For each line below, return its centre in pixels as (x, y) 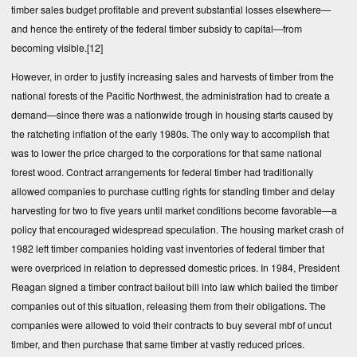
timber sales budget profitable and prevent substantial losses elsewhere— (171, 9)
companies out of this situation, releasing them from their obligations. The (169, 305)
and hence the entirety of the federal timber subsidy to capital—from (157, 28)
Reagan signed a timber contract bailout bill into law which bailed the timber (175, 286)
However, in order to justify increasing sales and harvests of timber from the (173, 76)
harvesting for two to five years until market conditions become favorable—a (174, 210)
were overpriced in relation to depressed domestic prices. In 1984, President (175, 267)
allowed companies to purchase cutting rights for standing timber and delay (173, 190)
